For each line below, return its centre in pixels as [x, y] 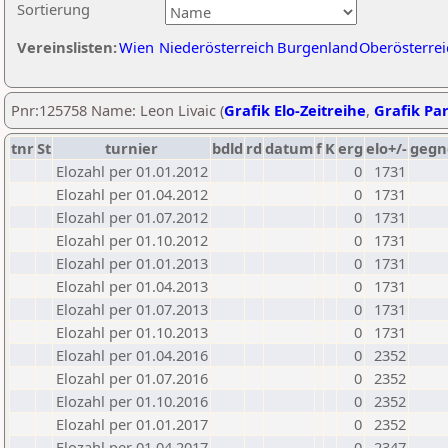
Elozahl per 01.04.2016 [132, 355]
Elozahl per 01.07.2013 [132, 309]
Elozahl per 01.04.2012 [132, 194]
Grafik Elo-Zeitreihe [295, 110]
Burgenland [317, 47]
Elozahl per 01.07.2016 [132, 378]
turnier [131, 148]
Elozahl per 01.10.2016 [132, 401]
